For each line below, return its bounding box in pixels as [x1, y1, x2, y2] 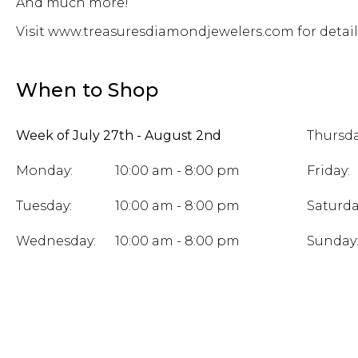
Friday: [306, 163, 350, 179]
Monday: [16, 163, 73, 179]
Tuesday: [16, 198, 72, 214]
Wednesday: [16, 233, 96, 249]
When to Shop [16, 78, 158, 102]
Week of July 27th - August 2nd [16, 128, 221, 144]
